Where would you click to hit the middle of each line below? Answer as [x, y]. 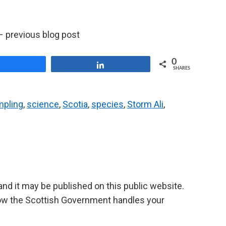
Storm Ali [145, 104]
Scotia [75, 104]
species [107, 104]
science [43, 104]
